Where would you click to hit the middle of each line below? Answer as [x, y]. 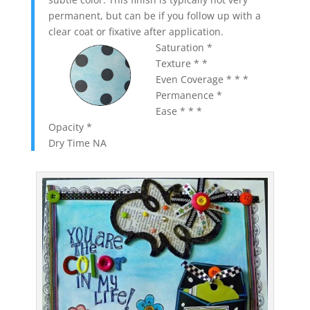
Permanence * [189, 95]
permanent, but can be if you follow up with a [154, 15]
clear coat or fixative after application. [136, 31]
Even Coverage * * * [202, 79]
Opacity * [70, 127]
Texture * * [181, 63]
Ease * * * [179, 111]
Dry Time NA [77, 143]
